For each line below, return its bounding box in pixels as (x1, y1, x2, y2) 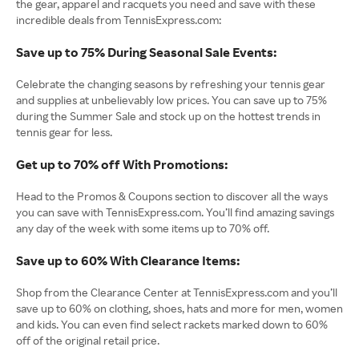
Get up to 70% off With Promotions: (16, 155, 228, 172)
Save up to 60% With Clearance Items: (16, 251, 240, 268)
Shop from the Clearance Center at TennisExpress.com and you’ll (16, 284, 337, 299)
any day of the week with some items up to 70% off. (16, 220, 269, 235)
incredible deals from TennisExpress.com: (16, 12, 221, 26)
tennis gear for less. (16, 124, 112, 139)
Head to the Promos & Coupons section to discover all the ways (16, 188, 328, 203)
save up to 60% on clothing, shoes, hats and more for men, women (16, 301, 343, 315)
